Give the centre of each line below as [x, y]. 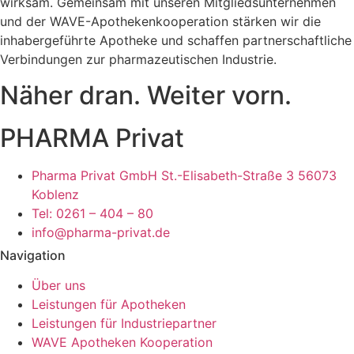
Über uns [58, 285]
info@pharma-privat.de [101, 232]
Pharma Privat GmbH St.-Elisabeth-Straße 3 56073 [184, 175]
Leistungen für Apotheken [109, 304]
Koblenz [55, 194]
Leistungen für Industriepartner [124, 323]
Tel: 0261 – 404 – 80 [92, 213]
